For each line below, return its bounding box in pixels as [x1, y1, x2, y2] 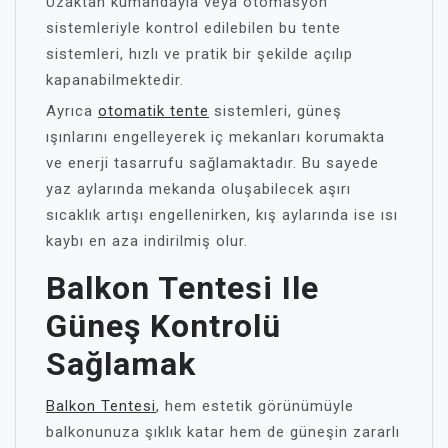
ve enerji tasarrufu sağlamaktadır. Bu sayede [46, 153, 379, 172]
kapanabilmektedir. [46, 70, 184, 89]
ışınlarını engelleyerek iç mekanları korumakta [46, 127, 385, 146]
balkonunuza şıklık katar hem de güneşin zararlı [46, 422, 400, 441]
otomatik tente [98, 101, 209, 120]
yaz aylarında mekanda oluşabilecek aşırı [46, 179, 351, 198]
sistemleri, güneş [209, 101, 342, 120]
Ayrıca [46, 101, 98, 120]
